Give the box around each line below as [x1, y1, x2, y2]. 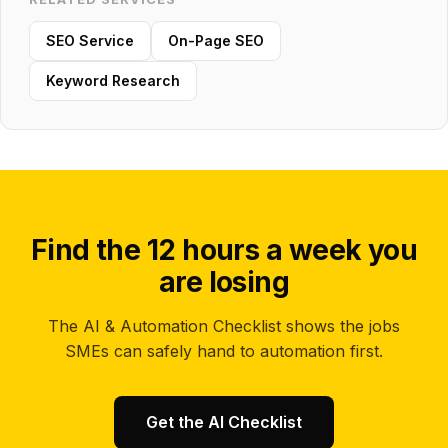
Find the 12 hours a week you [30, 233, 418, 267]
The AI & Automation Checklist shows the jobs [48, 316, 400, 336]
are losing [158, 265, 290, 299]
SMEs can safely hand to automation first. [65, 341, 383, 361]
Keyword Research [46, 72, 180, 89]
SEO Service [46, 32, 134, 49]
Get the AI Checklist [146, 412, 302, 432]
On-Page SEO [168, 32, 264, 49]
